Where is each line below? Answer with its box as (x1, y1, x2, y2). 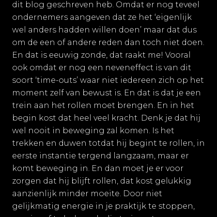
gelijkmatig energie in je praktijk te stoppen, (12, 201, 195, 211)
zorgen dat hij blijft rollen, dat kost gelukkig (12, 176, 191, 186)
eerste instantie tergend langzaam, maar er (12, 151, 189, 160)
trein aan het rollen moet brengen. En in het (12, 101, 194, 110)
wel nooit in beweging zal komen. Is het (12, 126, 174, 135)
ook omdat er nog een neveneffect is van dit (12, 63, 191, 72)
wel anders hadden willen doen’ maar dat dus (12, 25, 197, 34)
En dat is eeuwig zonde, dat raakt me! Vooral (12, 50, 191, 60)
